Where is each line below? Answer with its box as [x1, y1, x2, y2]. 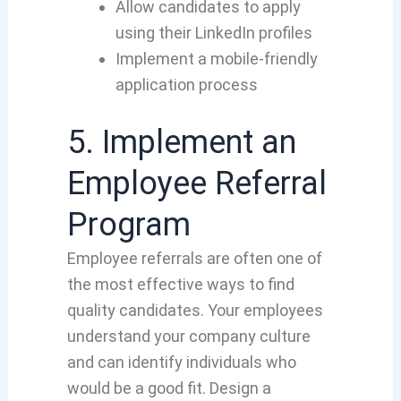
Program [66, 206, 191, 244]
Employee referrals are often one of [66, 249, 322, 269]
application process [115, 75, 258, 95]
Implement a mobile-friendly [115, 49, 318, 69]
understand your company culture [66, 327, 311, 346]
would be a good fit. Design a [66, 379, 271, 398]
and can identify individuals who [66, 353, 296, 372]
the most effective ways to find [66, 275, 294, 294]
